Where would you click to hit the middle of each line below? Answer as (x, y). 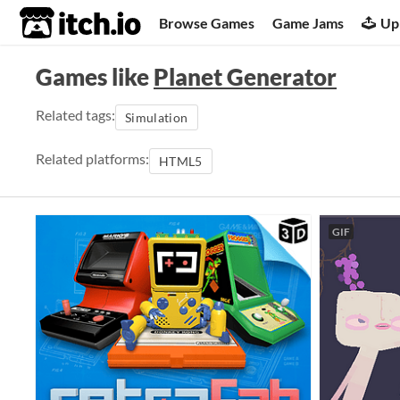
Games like (95, 77)
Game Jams (308, 22)
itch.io (58, 23)
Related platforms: (92, 158)
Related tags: (75, 115)
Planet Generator (245, 77)
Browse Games (207, 22)
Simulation (157, 117)
